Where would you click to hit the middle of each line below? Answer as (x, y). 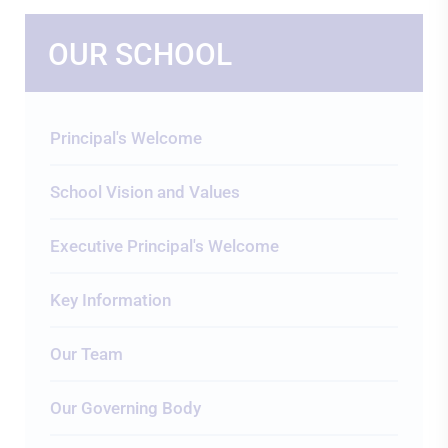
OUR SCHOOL (140, 54)
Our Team (86, 354)
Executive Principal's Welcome (164, 246)
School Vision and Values (145, 192)
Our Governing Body (125, 408)
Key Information (110, 300)
